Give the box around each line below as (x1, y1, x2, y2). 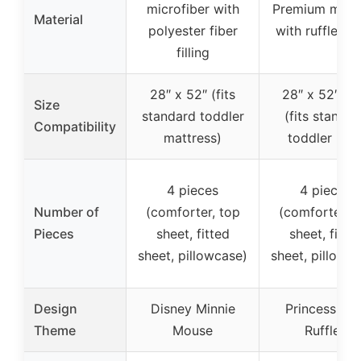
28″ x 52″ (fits (150, 86, 235, 103)
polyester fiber (147, 23, 238, 39)
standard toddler (141, 108, 244, 125)
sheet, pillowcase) (138, 247, 247, 264)
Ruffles (305, 322, 346, 339)
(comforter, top (145, 204, 240, 221)
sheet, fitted (156, 226, 230, 243)
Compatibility (34, 118, 116, 135)
